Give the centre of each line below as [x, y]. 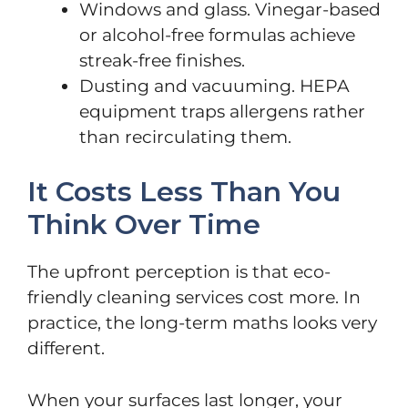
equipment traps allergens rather [222, 111]
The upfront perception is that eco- [179, 272]
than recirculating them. [185, 137]
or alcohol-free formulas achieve [217, 35]
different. [66, 349]
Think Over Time [144, 225]
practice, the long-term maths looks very [202, 323]
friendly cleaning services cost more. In [194, 298]
